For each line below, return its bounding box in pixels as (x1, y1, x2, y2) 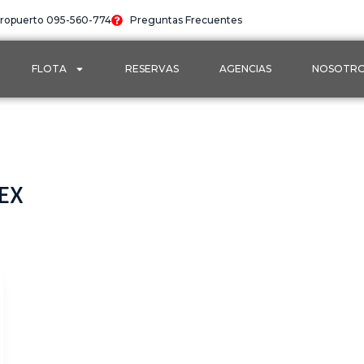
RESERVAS (125, 63, 179, 75)
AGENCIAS (219, 63, 271, 75)
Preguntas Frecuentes (130, 14, 242, 26)
